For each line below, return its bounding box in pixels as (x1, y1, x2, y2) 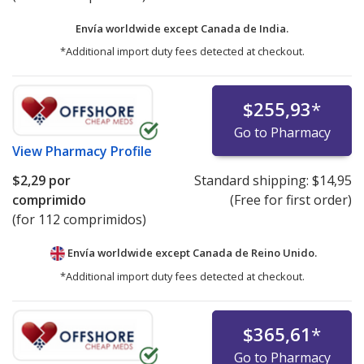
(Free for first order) (229, 191, 352, 210)
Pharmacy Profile (45, 142, 152, 161)
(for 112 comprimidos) (12, 210, 146, 229)
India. (259, 21, 288, 37)
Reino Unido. (251, 245, 317, 261)
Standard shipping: (193, 171, 312, 190)
